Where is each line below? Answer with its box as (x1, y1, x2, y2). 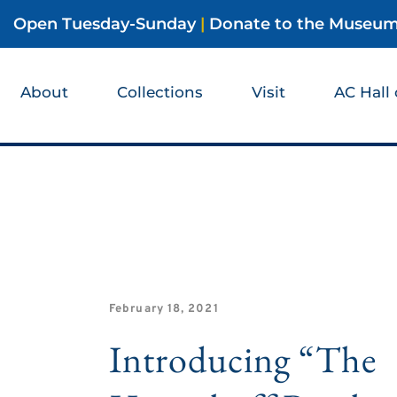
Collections (117, 83, 204, 102)
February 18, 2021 (109, 301, 219, 316)
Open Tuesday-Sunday (13, 14, 196, 34)
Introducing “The (109, 334, 377, 384)
